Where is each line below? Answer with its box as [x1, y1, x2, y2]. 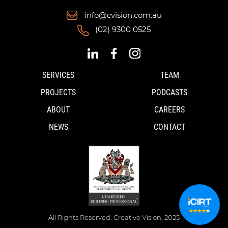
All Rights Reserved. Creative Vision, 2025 [48, 213, 180, 221]
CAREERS [154, 105, 185, 115]
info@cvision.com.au [84, 10, 162, 20]
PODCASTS [152, 88, 188, 98]
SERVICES [42, 70, 75, 80]
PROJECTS [41, 88, 76, 98]
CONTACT [154, 122, 186, 132]
